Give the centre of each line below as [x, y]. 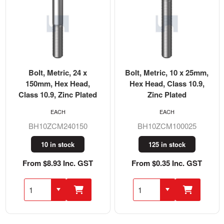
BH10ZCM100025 [167, 125]
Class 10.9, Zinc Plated [58, 94]
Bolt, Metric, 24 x [58, 72]
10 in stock [58, 144]
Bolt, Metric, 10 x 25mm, [167, 72]
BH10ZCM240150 [58, 125]
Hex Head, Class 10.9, [167, 83]
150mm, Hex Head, [58, 83]
